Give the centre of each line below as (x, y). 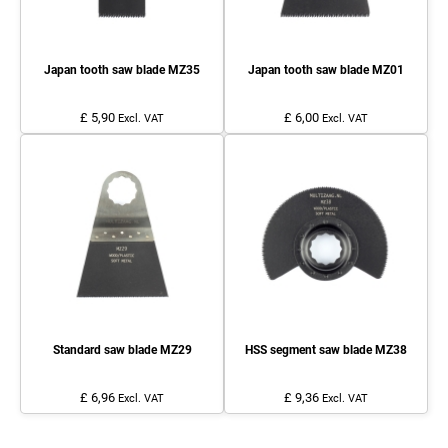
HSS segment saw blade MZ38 (326, 349)
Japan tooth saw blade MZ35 (122, 69)
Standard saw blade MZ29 (122, 349)
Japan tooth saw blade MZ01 (326, 69)
